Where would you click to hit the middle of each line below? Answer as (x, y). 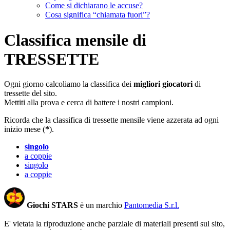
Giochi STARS (52, 205)
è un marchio (101, 205)
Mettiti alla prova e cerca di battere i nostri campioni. (89, 103)
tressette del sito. (31, 93)
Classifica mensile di (75, 40)
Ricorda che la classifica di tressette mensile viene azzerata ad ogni (111, 120)
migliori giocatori (163, 84)
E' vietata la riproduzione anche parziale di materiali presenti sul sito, (114, 224)
